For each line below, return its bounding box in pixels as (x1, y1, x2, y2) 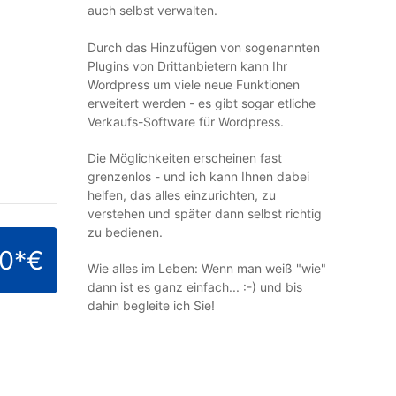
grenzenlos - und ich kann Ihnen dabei (87, 169, 309, 184)
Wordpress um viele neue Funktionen (87, 77, 300, 92)
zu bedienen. (87, 225, 163, 240)
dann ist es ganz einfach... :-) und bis (87, 279, 302, 294)
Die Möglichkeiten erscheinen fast (87, 150, 282, 165)
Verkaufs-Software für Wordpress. (87, 114, 284, 129)
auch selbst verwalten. (87, 3, 217, 18)
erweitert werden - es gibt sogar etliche (87, 95, 316, 110)
